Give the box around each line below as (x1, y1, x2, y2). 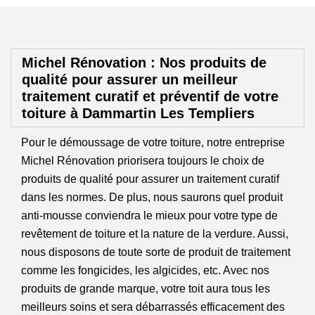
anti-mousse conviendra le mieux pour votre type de (21, 210, 278, 221)
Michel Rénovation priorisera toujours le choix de (21, 155, 264, 167)
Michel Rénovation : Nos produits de (22, 55, 266, 70)
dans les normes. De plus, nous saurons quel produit (21, 191, 283, 203)
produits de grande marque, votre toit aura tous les (21, 283, 270, 295)
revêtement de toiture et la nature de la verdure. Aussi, (21, 228, 288, 240)
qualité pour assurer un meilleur (22, 72, 238, 87)
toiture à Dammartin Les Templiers (22, 105, 255, 121)
